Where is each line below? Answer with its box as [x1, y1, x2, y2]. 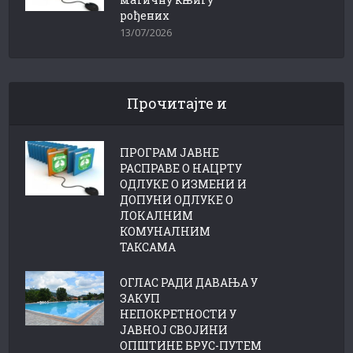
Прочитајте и [126, 94, 227, 113]
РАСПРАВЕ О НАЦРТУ [120, 161, 243, 176]
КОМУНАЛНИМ [120, 224, 211, 240]
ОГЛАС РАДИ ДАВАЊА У [120, 275, 258, 291]
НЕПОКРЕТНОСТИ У [120, 307, 237, 322]
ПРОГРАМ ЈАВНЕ [120, 145, 220, 161]
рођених [120, 8, 170, 24]
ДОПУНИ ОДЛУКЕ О [120, 192, 234, 208]
